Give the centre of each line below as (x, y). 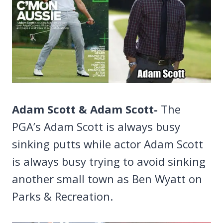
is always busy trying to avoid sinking (109, 161)
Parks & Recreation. (62, 196)
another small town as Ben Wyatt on (107, 178)
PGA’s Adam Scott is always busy (96, 126)
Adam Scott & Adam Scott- (85, 109)
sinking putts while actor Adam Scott (108, 144)
